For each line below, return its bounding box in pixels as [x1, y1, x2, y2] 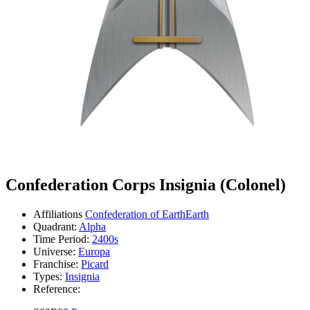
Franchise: [33, 257, 78, 270]
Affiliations [33, 208, 82, 220]
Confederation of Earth [85, 208, 185, 220]
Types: [33, 270, 62, 282]
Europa [78, 245, 110, 257]
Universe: [33, 245, 75, 257]
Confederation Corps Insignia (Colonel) [6, 175, 286, 194]
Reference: [33, 282, 80, 295]
